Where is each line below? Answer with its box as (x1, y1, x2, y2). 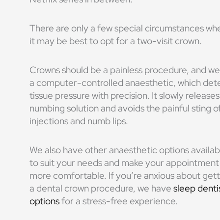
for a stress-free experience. (59, 195, 178, 208)
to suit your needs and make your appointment (29, 157, 219, 169)
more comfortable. (29, 169, 107, 182)
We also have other (29, 144, 109, 157)
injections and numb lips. (29, 115, 128, 127)
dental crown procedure (36, 182, 133, 195)
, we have (133, 182, 173, 195)
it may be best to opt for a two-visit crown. (29, 34, 202, 47)
